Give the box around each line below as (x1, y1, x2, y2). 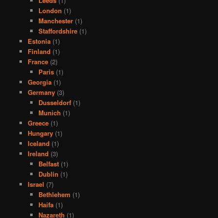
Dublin (38, 169, 59, 179)
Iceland (27, 139, 50, 148)
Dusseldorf (38, 98, 72, 108)
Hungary (27, 128, 53, 138)
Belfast (38, 159, 59, 169)
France (27, 57, 48, 67)
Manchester (38, 16, 73, 26)
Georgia (27, 77, 52, 87)
